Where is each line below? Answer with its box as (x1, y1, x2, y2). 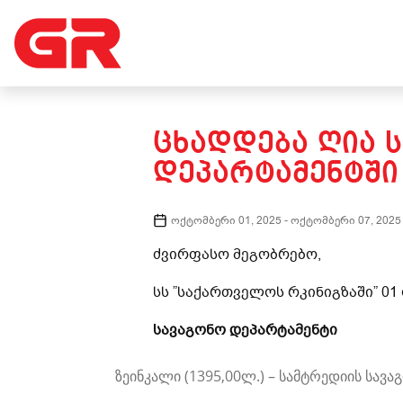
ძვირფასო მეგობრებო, (153, 245, 321, 264)
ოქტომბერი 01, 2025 (171, 213, 282, 228)
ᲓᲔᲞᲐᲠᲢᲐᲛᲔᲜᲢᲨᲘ (153, 159, 399, 189)
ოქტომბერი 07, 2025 (291, 213, 401, 228)
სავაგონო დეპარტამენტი (153, 320, 341, 340)
